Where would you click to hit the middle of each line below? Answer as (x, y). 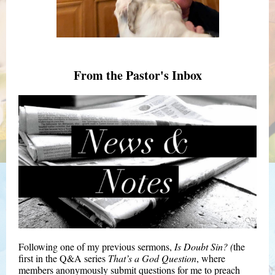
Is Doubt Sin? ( (204, 246)
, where (211, 258)
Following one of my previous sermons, (96, 246)
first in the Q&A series (63, 258)
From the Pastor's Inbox (137, 75)
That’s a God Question (152, 258)
